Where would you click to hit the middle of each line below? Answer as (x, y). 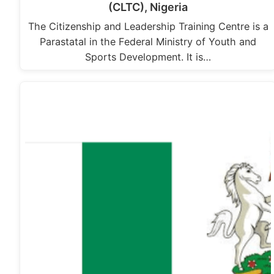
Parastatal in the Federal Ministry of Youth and (148, 42)
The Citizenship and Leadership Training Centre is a (148, 27)
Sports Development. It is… (148, 57)
